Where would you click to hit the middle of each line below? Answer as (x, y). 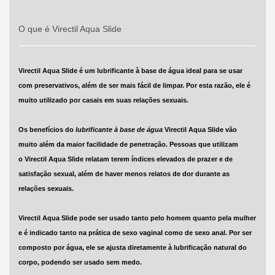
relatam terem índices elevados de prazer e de (159, 159)
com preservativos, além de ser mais (78, 86)
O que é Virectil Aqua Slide (70, 29)
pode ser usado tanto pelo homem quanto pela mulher (166, 218)
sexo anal (210, 233)
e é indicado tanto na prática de (70, 233)
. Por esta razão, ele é (216, 86)
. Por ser (238, 233)
